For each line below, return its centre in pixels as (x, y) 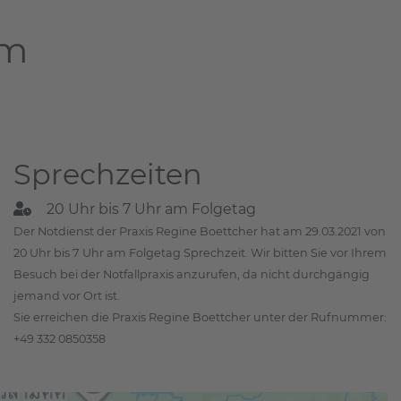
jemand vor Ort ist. (67, 295)
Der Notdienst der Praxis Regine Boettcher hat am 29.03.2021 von (200, 231)
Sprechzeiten (108, 174)
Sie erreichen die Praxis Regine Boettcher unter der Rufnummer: (200, 317)
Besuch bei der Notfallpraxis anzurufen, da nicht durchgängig (192, 274)
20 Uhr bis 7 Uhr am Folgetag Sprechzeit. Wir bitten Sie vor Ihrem (200, 252)
